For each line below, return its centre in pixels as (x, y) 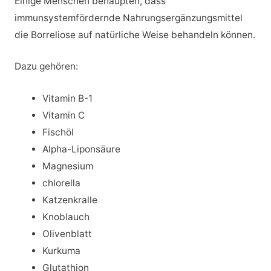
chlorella (62, 183)
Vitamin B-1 (68, 99)
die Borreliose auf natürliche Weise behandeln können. (135, 34)
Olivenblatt (67, 234)
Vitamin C (64, 116)
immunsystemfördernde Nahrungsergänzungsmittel (128, 18)
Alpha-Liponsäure (82, 149)
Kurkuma (62, 251)
